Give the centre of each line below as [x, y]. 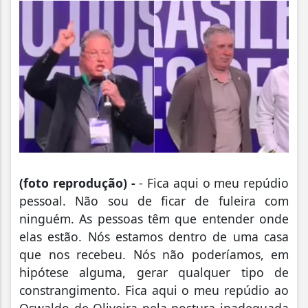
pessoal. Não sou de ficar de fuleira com [154, 200]
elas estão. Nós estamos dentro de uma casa [154, 236]
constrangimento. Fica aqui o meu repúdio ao [154, 290]
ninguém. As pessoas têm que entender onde [154, 218]
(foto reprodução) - [77, 183]
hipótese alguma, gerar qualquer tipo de [154, 272]
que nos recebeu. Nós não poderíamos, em [154, 254]
